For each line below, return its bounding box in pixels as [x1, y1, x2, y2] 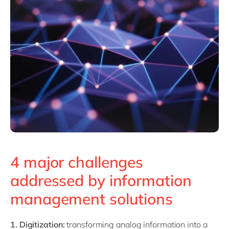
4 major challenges [10, 152, 144, 172]
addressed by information [10, 171, 192, 191]
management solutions [10, 189, 173, 209]
